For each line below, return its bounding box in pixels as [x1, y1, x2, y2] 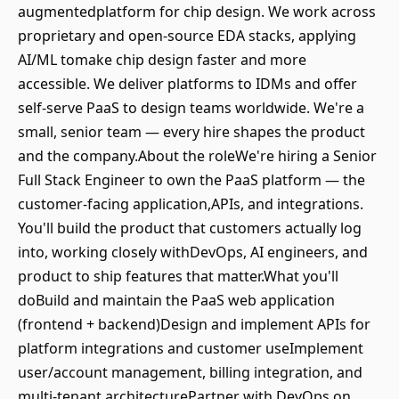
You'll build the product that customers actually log [18, 218, 362, 238]
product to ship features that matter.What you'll [18, 266, 338, 286]
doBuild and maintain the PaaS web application [18, 290, 335, 310]
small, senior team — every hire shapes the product [18, 122, 365, 142]
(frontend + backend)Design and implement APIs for [18, 314, 370, 334]
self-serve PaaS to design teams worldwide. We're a [18, 98, 364, 118]
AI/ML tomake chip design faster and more [18, 50, 306, 69]
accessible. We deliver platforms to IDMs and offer [18, 74, 357, 94]
